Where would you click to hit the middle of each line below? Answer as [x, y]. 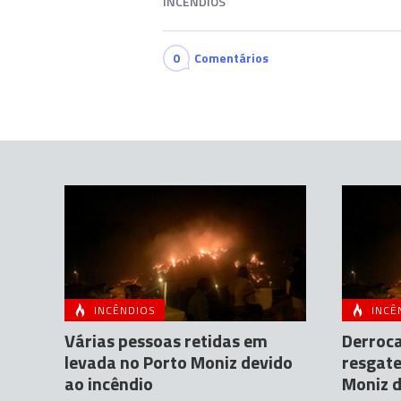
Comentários [231, 58]
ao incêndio [109, 384]
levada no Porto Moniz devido [179, 363]
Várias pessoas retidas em [166, 341]
